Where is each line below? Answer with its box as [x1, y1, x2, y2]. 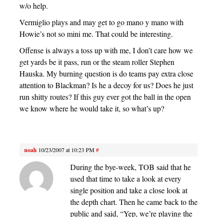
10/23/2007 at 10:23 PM [38, 146, 94, 154]
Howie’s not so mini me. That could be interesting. [19, 29, 173, 39]
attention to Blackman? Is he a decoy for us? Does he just [19, 80, 193, 91]
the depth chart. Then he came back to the [70, 197, 198, 207]
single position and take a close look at [70, 185, 187, 196]
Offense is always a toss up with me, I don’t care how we [19, 45, 193, 56]
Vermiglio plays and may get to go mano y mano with [19, 17, 184, 28]
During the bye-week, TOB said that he [70, 162, 191, 172]
